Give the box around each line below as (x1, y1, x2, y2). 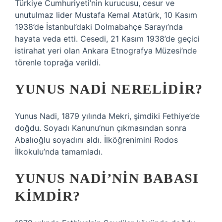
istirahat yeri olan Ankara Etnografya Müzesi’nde (15, 46, 197, 55)
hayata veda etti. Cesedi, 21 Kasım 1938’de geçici (15, 34, 200, 44)
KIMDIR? (15, 188, 81, 204)
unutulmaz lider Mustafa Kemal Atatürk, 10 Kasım (15, 10, 197, 20)
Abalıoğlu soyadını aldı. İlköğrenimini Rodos (15, 135, 178, 145)
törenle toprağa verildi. (15, 57, 101, 67)
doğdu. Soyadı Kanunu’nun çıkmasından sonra (15, 123, 186, 133)
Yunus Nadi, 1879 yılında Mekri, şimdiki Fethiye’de (15, 111, 200, 121)
